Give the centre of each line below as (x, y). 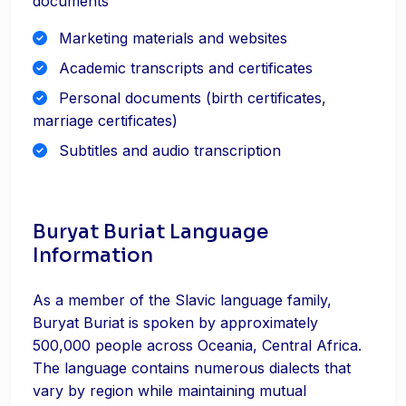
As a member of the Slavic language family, (182, 300)
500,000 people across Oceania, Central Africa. (197, 345)
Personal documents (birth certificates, (190, 98)
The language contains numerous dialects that (192, 368)
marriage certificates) (105, 121)
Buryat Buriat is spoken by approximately (175, 323)
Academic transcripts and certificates (184, 68)
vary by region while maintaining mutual (169, 391)
